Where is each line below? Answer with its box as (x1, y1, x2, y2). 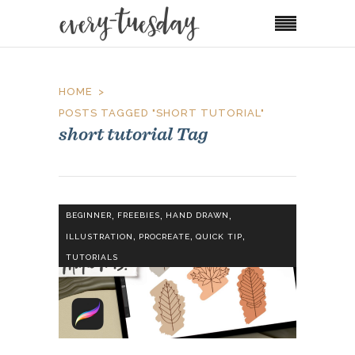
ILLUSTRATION (66, 231, 133, 241)
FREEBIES (117, 211, 160, 220)
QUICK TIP (196, 231, 242, 241)
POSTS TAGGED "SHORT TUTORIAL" (59, 106, 265, 119)
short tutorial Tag (59, 121, 208, 145)
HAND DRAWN (166, 211, 229, 220)
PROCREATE (139, 231, 190, 241)
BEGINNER (66, 211, 112, 220)
